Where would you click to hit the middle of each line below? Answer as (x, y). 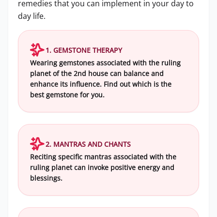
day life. (32, 16)
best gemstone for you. (67, 95)
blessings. (46, 178)
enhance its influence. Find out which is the (101, 84)
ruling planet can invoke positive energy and (102, 167)
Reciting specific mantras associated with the (103, 157)
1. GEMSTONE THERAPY (84, 50)
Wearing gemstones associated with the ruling (105, 63)
